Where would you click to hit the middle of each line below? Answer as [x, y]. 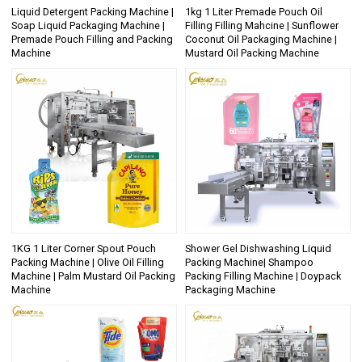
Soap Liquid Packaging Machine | [88, 26]
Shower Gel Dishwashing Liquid [258, 248]
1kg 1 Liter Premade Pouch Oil [254, 12]
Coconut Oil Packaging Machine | [261, 40]
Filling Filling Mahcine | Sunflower [262, 26]
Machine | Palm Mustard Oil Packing [94, 276]
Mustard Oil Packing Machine [252, 53]
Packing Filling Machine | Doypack [263, 276]
